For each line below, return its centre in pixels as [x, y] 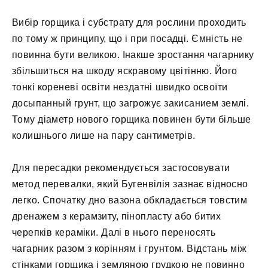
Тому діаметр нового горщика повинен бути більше [132, 119]
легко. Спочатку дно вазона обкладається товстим [130, 200]
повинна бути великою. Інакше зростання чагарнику [133, 54]
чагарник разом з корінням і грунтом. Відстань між [130, 249]
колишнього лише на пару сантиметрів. [104, 135]
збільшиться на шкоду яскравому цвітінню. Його [125, 71]
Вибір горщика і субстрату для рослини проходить [129, 22]
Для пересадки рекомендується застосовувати [121, 168]
